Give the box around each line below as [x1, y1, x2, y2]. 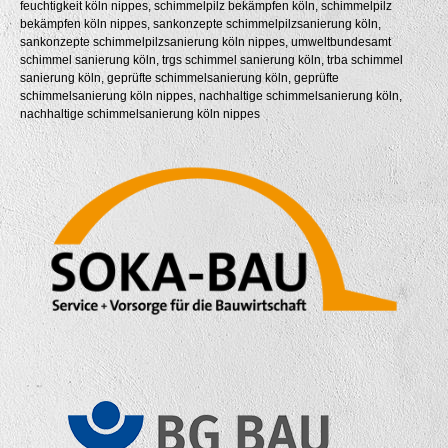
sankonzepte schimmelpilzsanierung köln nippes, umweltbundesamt [20, 34, 391, 49]
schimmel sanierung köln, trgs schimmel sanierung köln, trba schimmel [20, 52, 403, 67]
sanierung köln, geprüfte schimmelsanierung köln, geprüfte [20, 70, 339, 85]
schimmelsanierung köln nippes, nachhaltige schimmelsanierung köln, [20, 88, 402, 103]
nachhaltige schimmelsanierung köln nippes [20, 106, 260, 121]
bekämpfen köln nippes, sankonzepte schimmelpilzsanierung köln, [20, 16, 381, 31]
